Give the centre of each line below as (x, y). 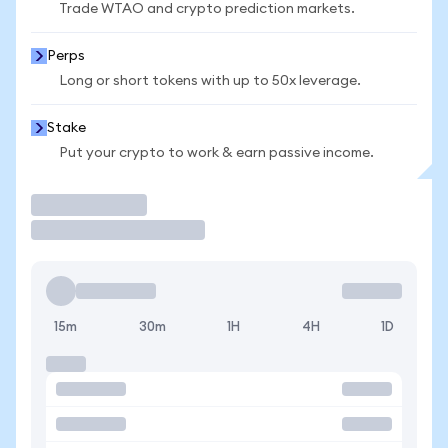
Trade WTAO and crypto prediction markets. (207, 9)
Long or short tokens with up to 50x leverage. (210, 81)
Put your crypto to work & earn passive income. (216, 153)
